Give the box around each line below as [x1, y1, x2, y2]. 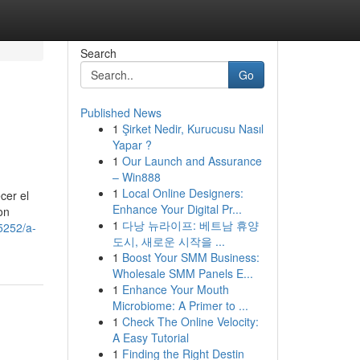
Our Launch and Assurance [121, 153, 262, 169]
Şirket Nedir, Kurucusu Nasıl [121, 121, 264, 137]
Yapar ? [112, 137, 152, 153]
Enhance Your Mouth [121, 281, 229, 297]
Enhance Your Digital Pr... [112, 201, 242, 217]
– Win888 [112, 169, 161, 185]
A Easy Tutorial [112, 329, 189, 346]
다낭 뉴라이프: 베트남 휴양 [121, 217, 259, 233]
